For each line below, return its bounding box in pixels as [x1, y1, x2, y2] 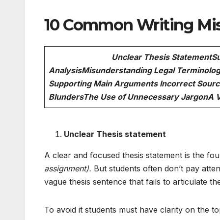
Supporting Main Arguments [49, 78, 160, 88]
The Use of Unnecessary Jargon [83, 91, 208, 102]
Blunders [49, 91, 83, 102]
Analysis [49, 65, 82, 75]
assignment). [44, 163, 91, 173]
